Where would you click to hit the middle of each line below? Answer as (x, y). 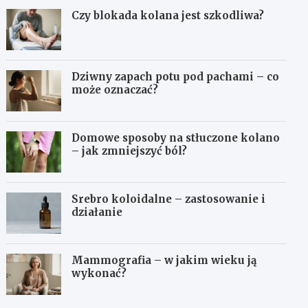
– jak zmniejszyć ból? (130, 151)
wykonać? (99, 274)
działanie (97, 212)
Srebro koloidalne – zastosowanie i (169, 199)
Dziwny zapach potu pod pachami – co (176, 77)
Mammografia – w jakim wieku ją (164, 261)
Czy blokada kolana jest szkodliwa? (168, 16)
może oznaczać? (115, 90)
